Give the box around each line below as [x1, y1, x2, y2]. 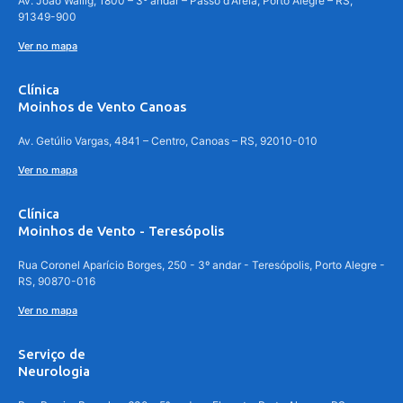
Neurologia [18, 363, 90, 380]
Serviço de [18, 346, 85, 363]
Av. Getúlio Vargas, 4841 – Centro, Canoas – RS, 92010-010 [18, 134, 318, 148]
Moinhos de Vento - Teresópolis [18, 223, 224, 239]
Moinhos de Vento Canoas [18, 99, 186, 115]
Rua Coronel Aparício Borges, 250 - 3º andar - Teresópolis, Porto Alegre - [18, 258, 385, 273]
